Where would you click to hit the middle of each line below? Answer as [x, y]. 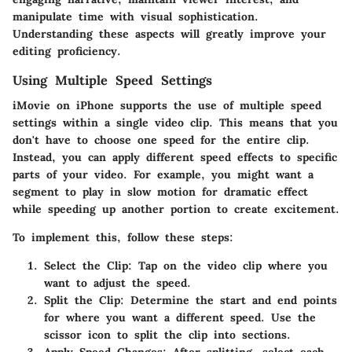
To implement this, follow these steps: [123, 237]
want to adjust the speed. [117, 282]
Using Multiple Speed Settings [112, 80]
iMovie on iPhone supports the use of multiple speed [167, 105]
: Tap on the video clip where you [228, 265]
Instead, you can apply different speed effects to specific [175, 157]
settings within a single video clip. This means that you [175, 122]
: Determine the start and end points [229, 300]
